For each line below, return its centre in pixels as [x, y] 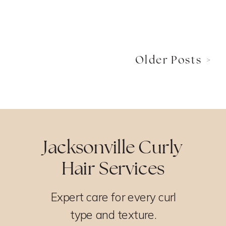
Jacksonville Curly [113, 147]
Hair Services [113, 168]
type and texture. [114, 215]
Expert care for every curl [113, 197]
